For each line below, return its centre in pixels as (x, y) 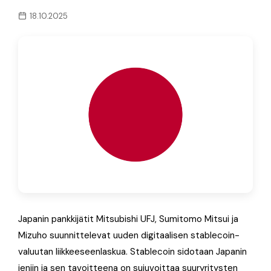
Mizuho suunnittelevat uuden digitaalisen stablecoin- (129, 235)
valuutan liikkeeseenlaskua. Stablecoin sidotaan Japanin (132, 251)
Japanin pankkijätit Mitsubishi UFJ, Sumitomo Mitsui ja (128, 219)
